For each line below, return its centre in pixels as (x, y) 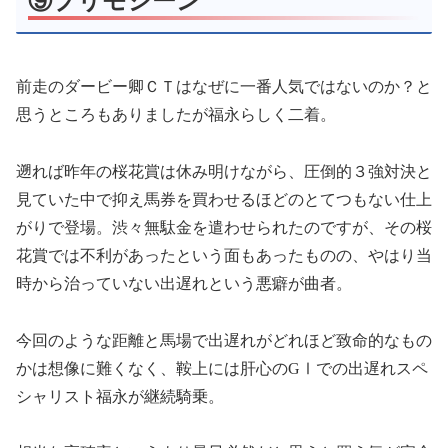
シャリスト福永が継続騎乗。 (120, 396)
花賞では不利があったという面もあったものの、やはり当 (224, 255)
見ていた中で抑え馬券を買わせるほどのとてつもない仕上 (224, 199)
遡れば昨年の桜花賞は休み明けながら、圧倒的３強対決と (224, 171)
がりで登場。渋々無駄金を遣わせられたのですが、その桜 (224, 227)
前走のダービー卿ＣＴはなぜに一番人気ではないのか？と (224, 87)
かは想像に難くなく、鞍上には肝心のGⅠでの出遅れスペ (222, 368)
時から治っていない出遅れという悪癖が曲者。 (184, 283)
